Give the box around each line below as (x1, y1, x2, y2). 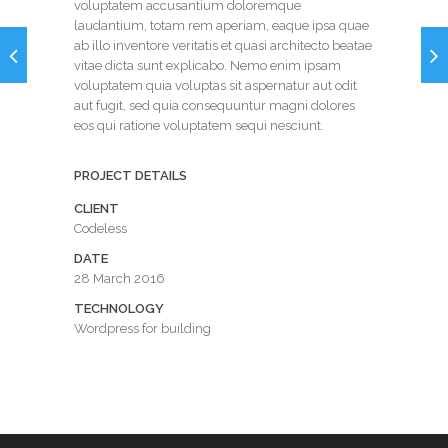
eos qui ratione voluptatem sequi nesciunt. (74, 117, 324, 133)
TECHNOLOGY (74, 300, 164, 316)
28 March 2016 (74, 270, 165, 286)
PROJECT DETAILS (74, 167, 187, 183)
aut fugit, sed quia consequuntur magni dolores (74, 97, 355, 113)
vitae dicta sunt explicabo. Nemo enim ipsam (74, 57, 341, 73)
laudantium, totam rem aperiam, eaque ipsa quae (74, 17, 369, 33)
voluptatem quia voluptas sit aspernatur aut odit (74, 77, 357, 93)
